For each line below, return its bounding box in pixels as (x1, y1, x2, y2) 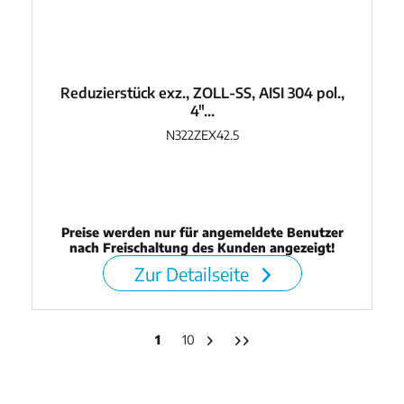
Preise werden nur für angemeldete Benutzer (60, 224, 344, 240)
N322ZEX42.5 (165, 126, 239, 142)
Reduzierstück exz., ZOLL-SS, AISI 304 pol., (60, 83, 344, 102)
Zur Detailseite (133, 262, 253, 285)
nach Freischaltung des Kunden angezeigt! (69, 239, 335, 255)
